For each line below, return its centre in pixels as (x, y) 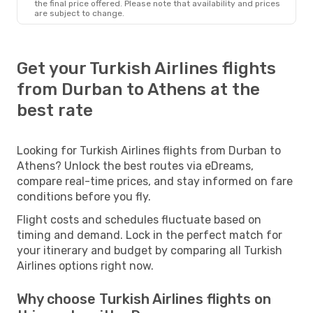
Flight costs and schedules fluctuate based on (139, 219)
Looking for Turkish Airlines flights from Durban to (149, 150)
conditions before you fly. (84, 196)
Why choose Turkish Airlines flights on (144, 299)
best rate (55, 110)
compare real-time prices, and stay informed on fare (155, 181)
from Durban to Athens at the (138, 89)
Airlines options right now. (85, 265)
